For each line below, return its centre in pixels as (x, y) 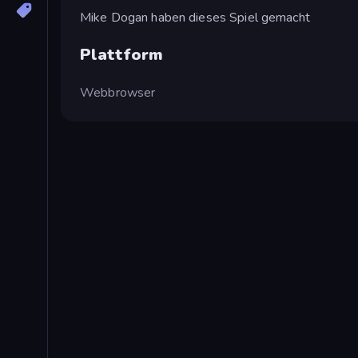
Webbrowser (118, 92)
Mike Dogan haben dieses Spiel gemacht (195, 17)
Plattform (122, 54)
